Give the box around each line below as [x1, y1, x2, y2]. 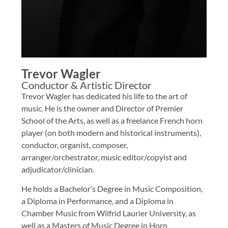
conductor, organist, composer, [21, 139, 128, 150]
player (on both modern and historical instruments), [21, 127, 202, 137]
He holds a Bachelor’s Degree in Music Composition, [21, 184, 203, 194]
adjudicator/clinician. [21, 164, 95, 174]
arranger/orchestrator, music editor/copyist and [21, 152, 187, 162]
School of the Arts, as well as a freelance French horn [21, 115, 203, 125]
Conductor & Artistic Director [21, 78, 152, 91]
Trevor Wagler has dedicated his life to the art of [21, 91, 188, 101]
